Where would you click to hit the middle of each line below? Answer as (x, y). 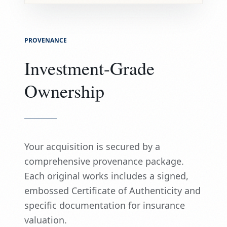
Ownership (64, 91)
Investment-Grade (89, 68)
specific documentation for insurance (105, 205)
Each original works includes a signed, (106, 176)
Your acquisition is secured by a (92, 147)
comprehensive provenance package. (104, 161)
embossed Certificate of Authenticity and (112, 191)
